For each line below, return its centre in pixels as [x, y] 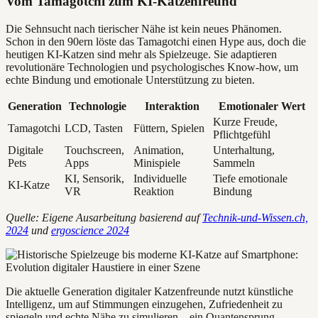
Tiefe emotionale [250, 178]
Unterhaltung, [244, 150]
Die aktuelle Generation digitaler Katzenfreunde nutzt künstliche [149, 291]
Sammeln [234, 163]
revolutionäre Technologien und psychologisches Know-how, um [152, 67]
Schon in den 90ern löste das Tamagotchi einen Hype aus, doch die [156, 41]
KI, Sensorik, [94, 178]
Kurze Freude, [245, 121]
